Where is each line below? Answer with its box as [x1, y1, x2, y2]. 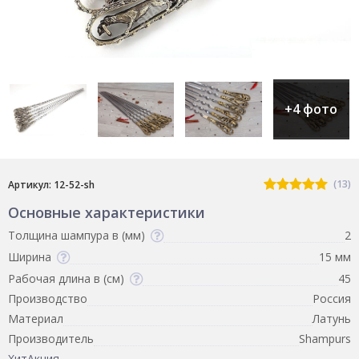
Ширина [8, 248, 51, 264]
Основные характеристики [8, 202, 205, 222]
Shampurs [299, 330, 351, 346]
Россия [313, 290, 351, 306]
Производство [8, 290, 87, 306]
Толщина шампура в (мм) [8, 227, 145, 243]
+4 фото [284, 100, 338, 119]
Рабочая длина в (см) [8, 270, 124, 286]
